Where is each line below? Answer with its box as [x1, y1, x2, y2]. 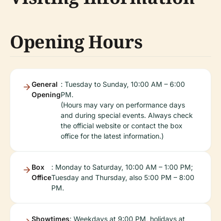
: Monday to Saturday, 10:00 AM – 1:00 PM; [51, 163, 193, 171]
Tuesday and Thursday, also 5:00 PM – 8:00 [51, 173, 194, 182]
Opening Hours [10, 30, 143, 54]
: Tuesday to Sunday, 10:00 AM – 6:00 [61, 80, 185, 88]
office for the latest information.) [61, 132, 164, 140]
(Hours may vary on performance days [61, 101, 185, 109]
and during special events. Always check [61, 111, 193, 119]
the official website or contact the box [61, 121, 183, 130]
